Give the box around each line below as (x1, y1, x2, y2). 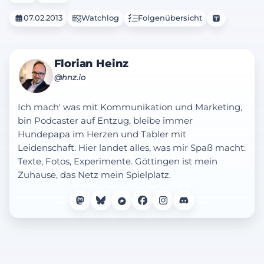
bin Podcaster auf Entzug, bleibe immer (17, 115, 193, 127)
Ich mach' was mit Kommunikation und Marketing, (17, 102, 242, 113)
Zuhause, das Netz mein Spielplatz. (17, 170, 171, 181)
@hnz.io (54, 72, 85, 82)
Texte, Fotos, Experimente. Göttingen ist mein (17, 156, 217, 167)
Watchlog (81, 13, 119, 22)
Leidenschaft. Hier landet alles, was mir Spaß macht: (17, 143, 246, 154)
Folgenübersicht (138, 13, 202, 22)
